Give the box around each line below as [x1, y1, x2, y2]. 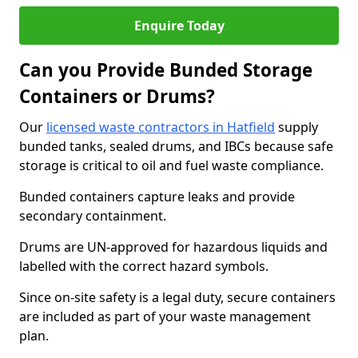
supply [275, 118, 318, 136]
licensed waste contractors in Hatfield [46, 118, 275, 136]
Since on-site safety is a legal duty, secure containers [19, 288, 336, 306]
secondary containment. [19, 207, 166, 225]
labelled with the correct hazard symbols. [19, 257, 268, 275]
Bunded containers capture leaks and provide [19, 188, 295, 205]
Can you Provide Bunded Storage [19, 58, 312, 82]
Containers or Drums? [19, 84, 215, 109]
